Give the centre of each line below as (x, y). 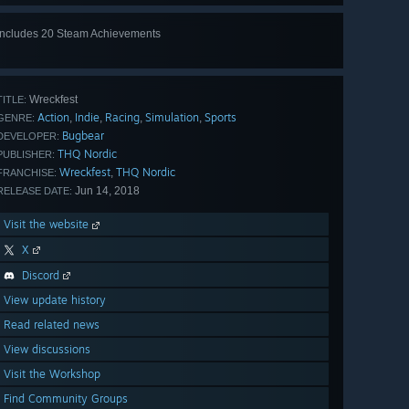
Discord (41, 276)
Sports (220, 118)
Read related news (52, 325)
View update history (55, 300)
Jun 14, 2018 (106, 191)
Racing (122, 118)
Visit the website (48, 225)
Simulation (172, 118)
